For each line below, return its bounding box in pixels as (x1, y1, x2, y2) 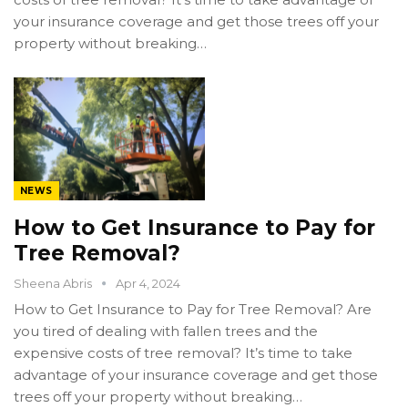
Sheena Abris (14, 275, 95, 291)
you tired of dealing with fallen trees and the (14, 321, 318, 340)
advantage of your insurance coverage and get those (14, 365, 378, 383)
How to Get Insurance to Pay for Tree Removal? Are (14, 300, 372, 318)
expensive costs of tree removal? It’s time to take (14, 343, 352, 362)
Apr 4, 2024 (116, 275, 180, 291)
